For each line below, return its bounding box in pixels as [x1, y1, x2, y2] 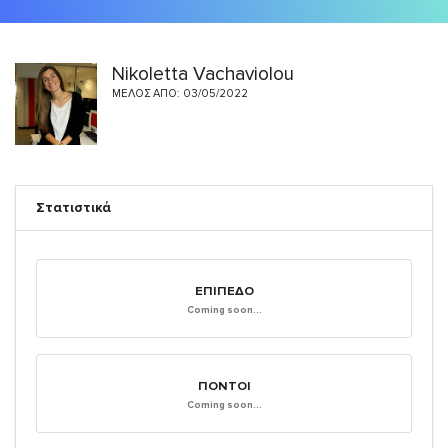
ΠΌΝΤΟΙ [197, 378, 251, 394]
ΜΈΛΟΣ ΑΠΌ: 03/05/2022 [112, 87, 248, 100]
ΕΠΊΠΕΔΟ [194, 283, 254, 299]
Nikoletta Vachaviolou [112, 62, 294, 86]
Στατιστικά [36, 199, 111, 216]
